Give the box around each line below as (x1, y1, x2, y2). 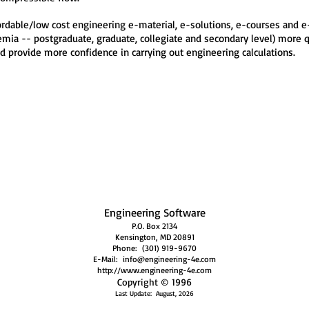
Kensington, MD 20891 (114, 232, 195, 242)
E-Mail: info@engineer (93, 254, 176, 264)
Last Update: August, (115, 289, 177, 297)
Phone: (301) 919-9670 (112, 243, 197, 253)
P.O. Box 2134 (132, 221, 177, 231)
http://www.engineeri (97, 265, 174, 275)
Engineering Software (103, 206, 206, 219)
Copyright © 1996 (117, 276, 192, 288)
